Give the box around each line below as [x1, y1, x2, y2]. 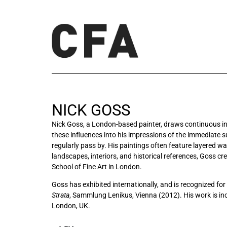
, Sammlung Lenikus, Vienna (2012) [69, 191, 180, 199]
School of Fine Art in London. [52, 162, 142, 171]
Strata [52, 191, 69, 199]
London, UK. [52, 202, 90, 210]
